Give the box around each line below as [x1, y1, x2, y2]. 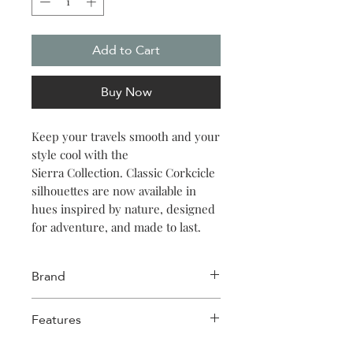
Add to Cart [92, 37, 160, 62]
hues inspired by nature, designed [32, 200, 215, 217]
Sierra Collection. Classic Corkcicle [32, 164, 215, 180]
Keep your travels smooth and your [32, 128, 220, 144]
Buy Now [100, 79, 152, 104]
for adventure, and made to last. [32, 218, 201, 235]
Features [32, 307, 81, 332]
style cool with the [32, 146, 128, 162]
